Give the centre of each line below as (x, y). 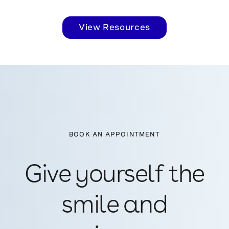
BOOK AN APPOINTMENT (114, 134)
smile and (114, 207)
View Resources (114, 27)
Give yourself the (114, 176)
